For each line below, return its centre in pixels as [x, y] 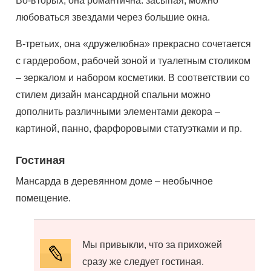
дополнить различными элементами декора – [118, 112]
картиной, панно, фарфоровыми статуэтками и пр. [129, 129]
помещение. [44, 198]
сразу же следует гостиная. [143, 262]
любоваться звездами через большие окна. [113, 17]
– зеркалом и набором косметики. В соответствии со [133, 78]
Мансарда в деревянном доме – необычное [115, 181]
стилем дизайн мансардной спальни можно [113, 95]
